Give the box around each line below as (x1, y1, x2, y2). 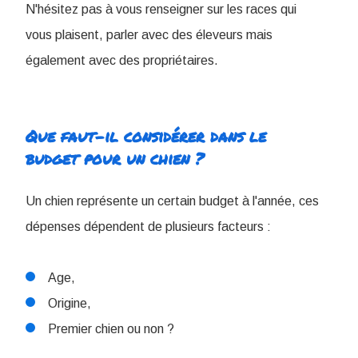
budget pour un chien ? (26, 146, 204, 169)
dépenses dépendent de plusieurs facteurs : (26, 219, 271, 233)
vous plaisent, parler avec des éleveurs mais (26, 27, 272, 42)
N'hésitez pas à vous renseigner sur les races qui (26, 2, 296, 16)
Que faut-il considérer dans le (26, 124, 266, 147)
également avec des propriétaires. (26, 53, 218, 67)
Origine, (48, 296, 91, 310)
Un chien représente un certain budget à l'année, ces (26, 193, 319, 208)
